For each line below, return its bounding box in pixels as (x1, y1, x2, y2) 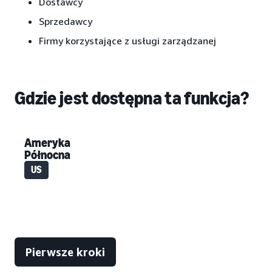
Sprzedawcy (39, 15, 92, 27)
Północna (24, 147, 70, 162)
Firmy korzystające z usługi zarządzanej (39, 34, 216, 47)
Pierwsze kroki (25, 245, 105, 259)
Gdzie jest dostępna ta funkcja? (15, 87, 249, 109)
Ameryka (24, 135, 70, 150)
